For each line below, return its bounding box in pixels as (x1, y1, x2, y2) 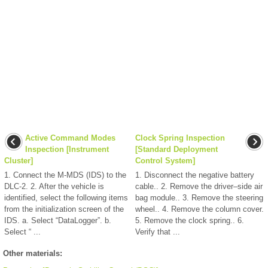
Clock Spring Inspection (135, 133, 225, 143)
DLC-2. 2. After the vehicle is (4, 182, 104, 191)
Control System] (135, 156, 195, 166)
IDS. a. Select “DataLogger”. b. (4, 216, 111, 226)
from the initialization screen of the (4, 205, 124, 214)
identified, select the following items (4, 193, 128, 203)
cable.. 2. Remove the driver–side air (135, 182, 263, 191)
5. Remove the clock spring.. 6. (135, 216, 244, 226)
